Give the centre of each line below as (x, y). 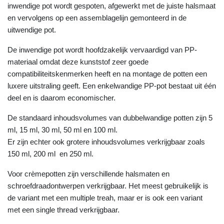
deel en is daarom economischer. (61, 98)
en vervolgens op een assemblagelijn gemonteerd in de (97, 18)
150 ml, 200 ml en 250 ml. (50, 154)
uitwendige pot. (32, 30)
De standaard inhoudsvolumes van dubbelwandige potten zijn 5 (110, 118)
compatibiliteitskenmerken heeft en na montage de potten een (107, 74)
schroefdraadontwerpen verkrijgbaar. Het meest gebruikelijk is (108, 186)
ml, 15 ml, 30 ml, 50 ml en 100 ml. (62, 130)
